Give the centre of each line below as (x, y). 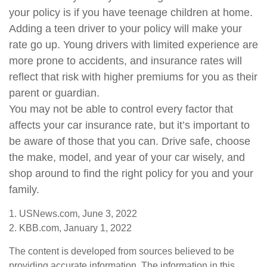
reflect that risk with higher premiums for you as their (133, 77)
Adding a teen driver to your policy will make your (125, 29)
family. (24, 190)
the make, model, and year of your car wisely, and (127, 157)
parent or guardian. (54, 93)
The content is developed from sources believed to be (122, 251)
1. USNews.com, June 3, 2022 (73, 214)
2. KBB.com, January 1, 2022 (70, 228)
